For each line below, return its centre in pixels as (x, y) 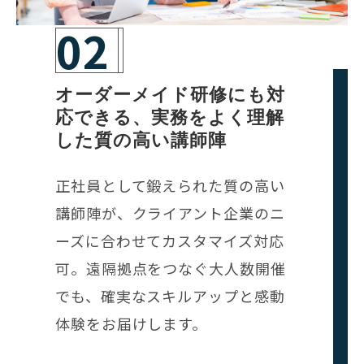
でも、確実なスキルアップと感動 (170, 295)
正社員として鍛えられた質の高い (170, 185)
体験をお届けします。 (131, 323)
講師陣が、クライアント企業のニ (170, 212)
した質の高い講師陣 (141, 140)
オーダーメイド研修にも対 (170, 94)
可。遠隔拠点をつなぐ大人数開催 (171, 268)
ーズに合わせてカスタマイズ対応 (170, 240)
